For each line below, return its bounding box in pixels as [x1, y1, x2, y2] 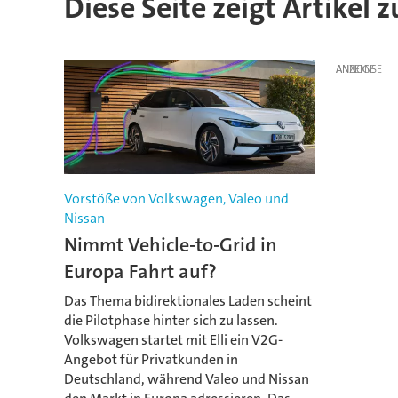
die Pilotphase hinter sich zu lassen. [63, 310, 278, 330]
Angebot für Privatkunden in [63, 349, 238, 369]
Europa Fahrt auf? [63, 259, 217, 285]
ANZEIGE [335, 61, 375, 76]
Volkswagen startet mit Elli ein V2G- [63, 330, 283, 349]
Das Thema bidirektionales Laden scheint [63, 291, 312, 310]
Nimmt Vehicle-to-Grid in [63, 232, 277, 259]
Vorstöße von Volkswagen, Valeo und [63, 189, 289, 209]
